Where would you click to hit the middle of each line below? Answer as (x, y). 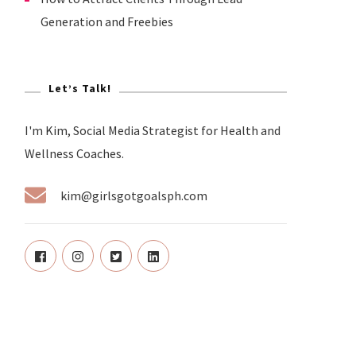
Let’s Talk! (80, 89)
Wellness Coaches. (74, 154)
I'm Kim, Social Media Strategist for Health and (153, 131)
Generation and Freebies (107, 22)
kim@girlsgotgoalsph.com (134, 196)
